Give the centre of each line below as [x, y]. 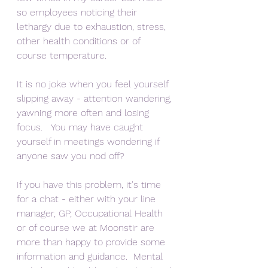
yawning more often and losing [84, 113]
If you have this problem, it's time [90, 185]
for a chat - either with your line [88, 199]
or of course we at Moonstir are [87, 228]
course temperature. [65, 55]
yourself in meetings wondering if [89, 141]
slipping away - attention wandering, [96, 98]
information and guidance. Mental [91, 256]
